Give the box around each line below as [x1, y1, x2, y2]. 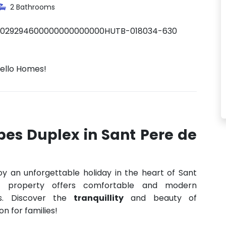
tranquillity [74, 192, 124, 204]
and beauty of [124, 192, 197, 204]
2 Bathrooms [8, 2, 55, 12]
